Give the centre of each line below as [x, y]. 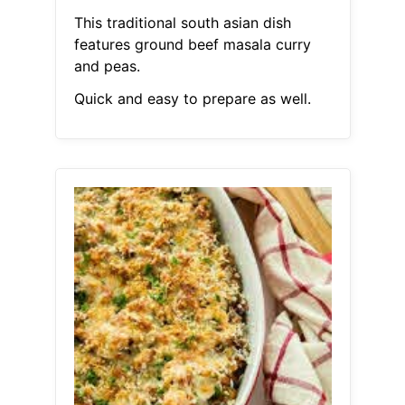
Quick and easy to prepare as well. [192, 99]
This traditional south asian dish [182, 23]
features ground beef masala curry [192, 45]
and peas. [107, 66]
